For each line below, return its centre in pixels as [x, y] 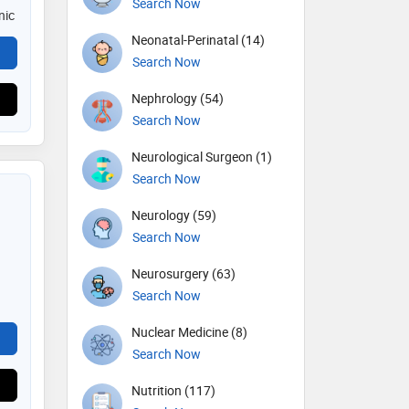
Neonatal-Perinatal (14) [198, 40]
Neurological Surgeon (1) [202, 157]
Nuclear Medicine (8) [189, 332]
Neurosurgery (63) [184, 274]
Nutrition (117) [173, 391]
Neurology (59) [174, 215]
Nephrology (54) [178, 99]
